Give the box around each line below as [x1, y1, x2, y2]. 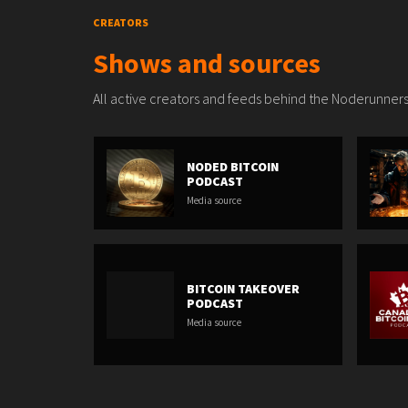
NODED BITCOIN [187, 158, 279, 175]
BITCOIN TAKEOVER [187, 280, 300, 297]
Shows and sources [93, 46, 321, 80]
